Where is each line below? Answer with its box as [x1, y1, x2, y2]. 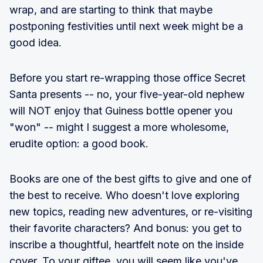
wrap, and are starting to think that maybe [9, 3, 213, 16]
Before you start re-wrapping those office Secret [9, 71, 245, 84]
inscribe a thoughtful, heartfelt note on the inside [9, 238, 244, 251]
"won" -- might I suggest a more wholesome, [9, 120, 229, 133]
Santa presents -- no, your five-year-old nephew [9, 87, 245, 100]
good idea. [9, 36, 62, 49]
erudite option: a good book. [9, 137, 149, 150]
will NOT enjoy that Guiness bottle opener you [9, 104, 232, 117]
